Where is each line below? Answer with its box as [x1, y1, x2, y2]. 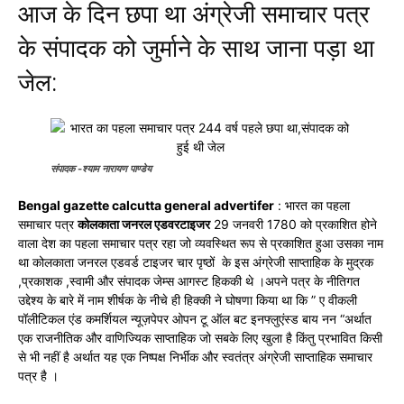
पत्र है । [18, 368, 59, 383]
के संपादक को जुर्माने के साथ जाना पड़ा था [18, 34, 374, 63]
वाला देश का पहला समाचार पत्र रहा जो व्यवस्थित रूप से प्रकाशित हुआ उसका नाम [18, 235, 383, 251]
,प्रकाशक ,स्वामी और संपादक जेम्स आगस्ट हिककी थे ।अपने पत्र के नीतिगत [18, 273, 360, 289]
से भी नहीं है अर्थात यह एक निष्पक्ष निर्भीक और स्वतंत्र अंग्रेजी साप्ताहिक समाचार [18, 349, 372, 364]
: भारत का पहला [274, 197, 350, 213]
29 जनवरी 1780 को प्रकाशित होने [210, 216, 377, 232]
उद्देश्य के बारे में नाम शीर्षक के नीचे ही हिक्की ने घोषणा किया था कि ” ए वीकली [18, 292, 357, 308]
